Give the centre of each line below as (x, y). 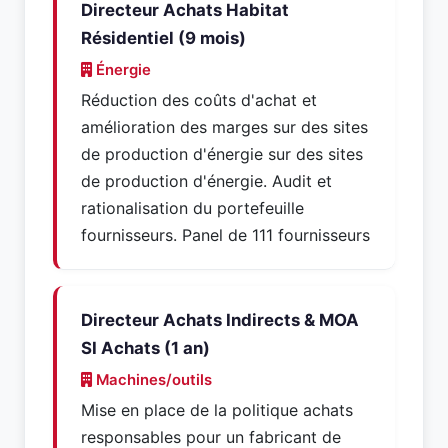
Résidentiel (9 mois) (163, 38)
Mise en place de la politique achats (217, 410)
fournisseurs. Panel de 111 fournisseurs (225, 235)
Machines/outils (152, 380)
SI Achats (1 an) (145, 348)
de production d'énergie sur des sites (222, 154)
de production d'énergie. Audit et (206, 181)
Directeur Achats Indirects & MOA (220, 320)
